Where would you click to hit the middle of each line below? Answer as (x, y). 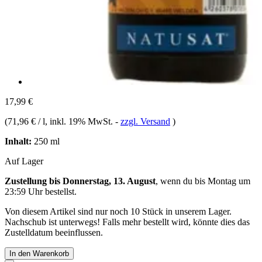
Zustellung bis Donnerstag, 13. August (80, 181)
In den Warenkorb (39, 253)
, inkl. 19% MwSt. (80, 121)
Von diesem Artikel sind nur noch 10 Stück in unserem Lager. (118, 211)
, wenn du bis (182, 181)
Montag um (229, 181)
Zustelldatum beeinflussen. (54, 232)
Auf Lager (24, 161)
